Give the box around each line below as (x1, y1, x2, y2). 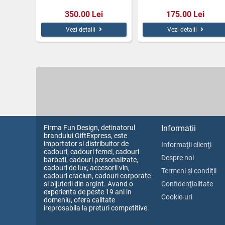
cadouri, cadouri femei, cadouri (44, 147, 139, 156)
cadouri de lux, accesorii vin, (44, 163, 130, 172)
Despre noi (161, 153, 194, 162)
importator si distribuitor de (44, 139, 129, 148)
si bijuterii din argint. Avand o (44, 179, 133, 188)
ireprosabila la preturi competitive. (44, 203, 149, 212)
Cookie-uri (161, 192, 192, 201)
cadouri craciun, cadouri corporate (44, 171, 151, 180)
